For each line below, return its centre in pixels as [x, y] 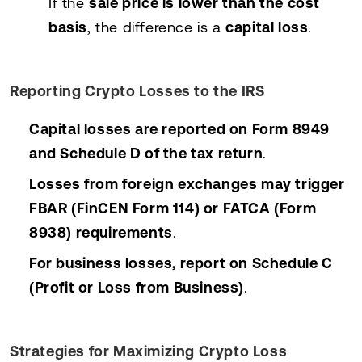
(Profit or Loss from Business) [137, 287]
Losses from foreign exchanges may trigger [187, 183]
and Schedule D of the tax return [146, 153]
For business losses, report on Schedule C [181, 263]
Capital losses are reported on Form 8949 [180, 128]
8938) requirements [101, 232]
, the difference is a [157, 27]
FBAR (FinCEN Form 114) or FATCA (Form [173, 208]
